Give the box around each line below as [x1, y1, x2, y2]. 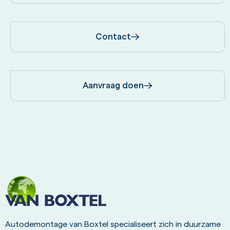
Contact [95, 32, 131, 41]
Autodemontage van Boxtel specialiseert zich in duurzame [5, 220, 221, 228]
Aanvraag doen [83, 81, 144, 90]
